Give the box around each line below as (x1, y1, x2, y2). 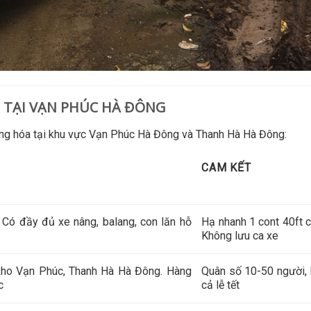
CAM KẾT (201, 160, 251, 174)
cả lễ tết (201, 278, 240, 292)
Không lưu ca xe (201, 228, 279, 242)
